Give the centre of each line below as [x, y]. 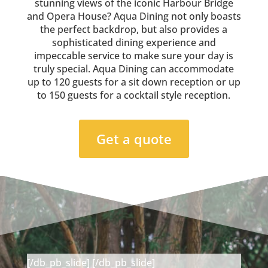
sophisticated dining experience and [134, 42]
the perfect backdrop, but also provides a [134, 29]
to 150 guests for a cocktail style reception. [134, 95]
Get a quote [134, 138]
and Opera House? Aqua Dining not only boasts [134, 16]
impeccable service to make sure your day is [134, 56]
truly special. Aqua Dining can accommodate [134, 69]
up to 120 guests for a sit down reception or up [134, 82]
